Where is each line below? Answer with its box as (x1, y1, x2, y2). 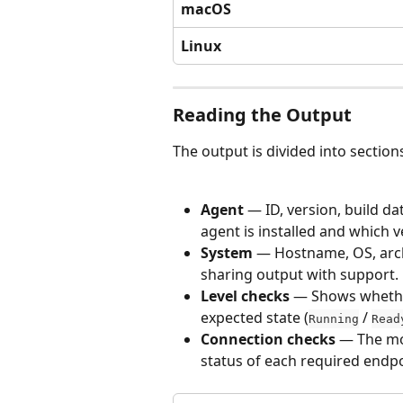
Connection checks (201, 328, 336, 349)
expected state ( (201, 307, 309, 327)
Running (309, 311, 359, 326)
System (201, 242, 253, 263)
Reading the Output (173, 103, 352, 127)
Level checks (201, 285, 290, 306)
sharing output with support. (201, 264, 399, 284)
